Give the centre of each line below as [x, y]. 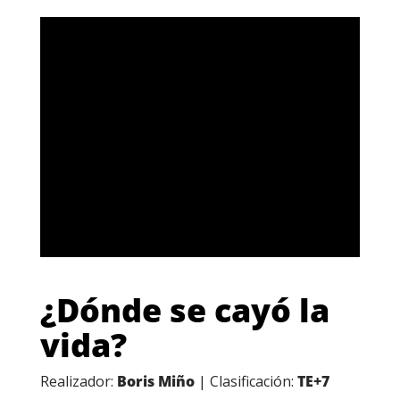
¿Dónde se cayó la [184, 311]
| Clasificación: [246, 382]
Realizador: [78, 382]
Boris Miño [155, 382]
